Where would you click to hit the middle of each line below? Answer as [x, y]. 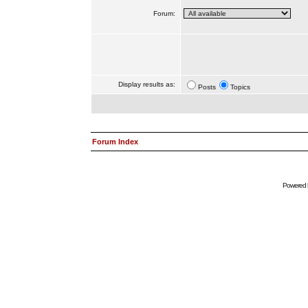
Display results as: [147, 84]
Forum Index [115, 142]
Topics [240, 87]
